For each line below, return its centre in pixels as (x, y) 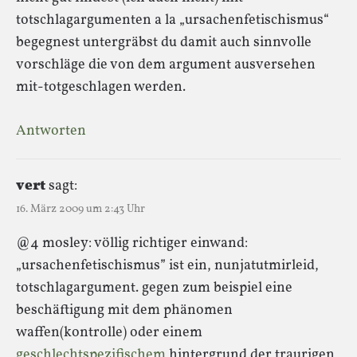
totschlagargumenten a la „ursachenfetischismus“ (173, 20)
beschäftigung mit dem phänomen (124, 310)
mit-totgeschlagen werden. (101, 87)
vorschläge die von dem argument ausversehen (166, 65)
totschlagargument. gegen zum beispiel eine (154, 288)
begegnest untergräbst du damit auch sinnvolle (164, 42)
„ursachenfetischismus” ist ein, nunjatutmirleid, (167, 265)
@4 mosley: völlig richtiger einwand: (132, 243)
